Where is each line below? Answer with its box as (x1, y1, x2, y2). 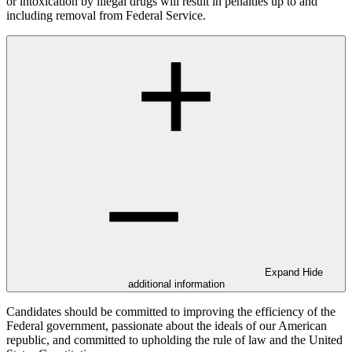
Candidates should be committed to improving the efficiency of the (6, 304, 335, 318)
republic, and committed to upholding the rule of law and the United (6, 332, 343, 346)
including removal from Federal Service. (6, 8, 206, 22)
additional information (127, 277, 225, 290)
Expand (265, 266, 302, 278)
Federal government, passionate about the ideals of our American (6, 318, 327, 332)
